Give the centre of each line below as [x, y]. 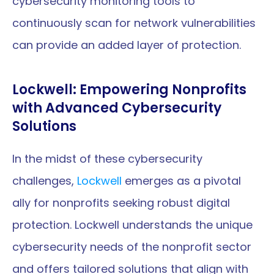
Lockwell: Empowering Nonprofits [129, 90]
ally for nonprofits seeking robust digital [121, 203]
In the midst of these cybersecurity [107, 159]
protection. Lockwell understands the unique [132, 225]
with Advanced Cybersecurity [117, 108]
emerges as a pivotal [181, 181]
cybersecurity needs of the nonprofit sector [132, 247]
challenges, [45, 181]
